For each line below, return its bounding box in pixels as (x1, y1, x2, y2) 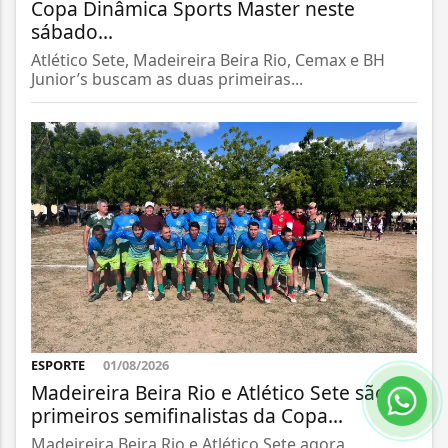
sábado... (31, 18, 113, 46)
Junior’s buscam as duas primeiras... (31, 68, 303, 91)
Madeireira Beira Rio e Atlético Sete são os (31, 378, 413, 406)
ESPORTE (31, 355, 88, 374)
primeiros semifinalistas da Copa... (31, 401, 343, 429)
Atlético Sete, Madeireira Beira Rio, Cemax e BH (31, 49, 385, 72)
